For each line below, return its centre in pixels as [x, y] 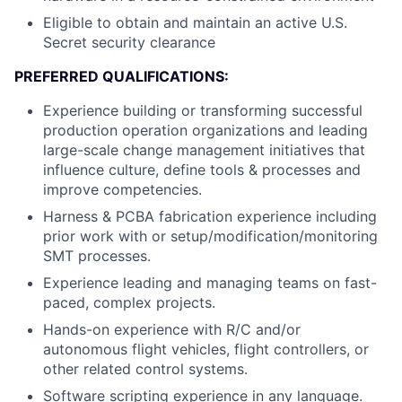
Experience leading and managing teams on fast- [210, 283]
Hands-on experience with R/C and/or [172, 329]
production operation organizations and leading [205, 130]
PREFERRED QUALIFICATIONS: [122, 76]
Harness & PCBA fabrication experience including [210, 216]
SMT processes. [97, 256]
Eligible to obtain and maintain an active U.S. [195, 22]
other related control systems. [145, 369]
